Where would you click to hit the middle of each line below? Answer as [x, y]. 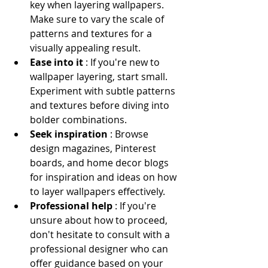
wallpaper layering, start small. [100, 77]
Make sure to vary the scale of [98, 19]
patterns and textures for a [92, 33]
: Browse [130, 134]
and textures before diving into [101, 105]
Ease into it [58, 62]
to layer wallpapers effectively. [98, 191]
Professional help [72, 206]
